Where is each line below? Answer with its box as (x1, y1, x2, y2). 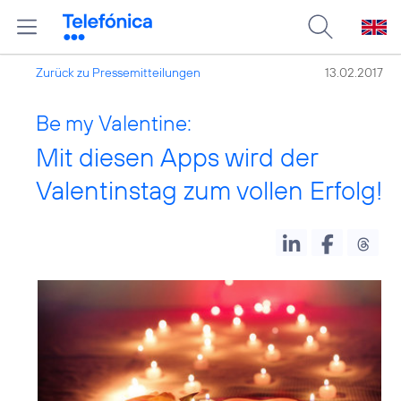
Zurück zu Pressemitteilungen (36, 64, 200, 81)
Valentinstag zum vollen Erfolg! (36, 174, 382, 207)
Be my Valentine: (36, 109, 192, 136)
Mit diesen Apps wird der (36, 141, 318, 174)
